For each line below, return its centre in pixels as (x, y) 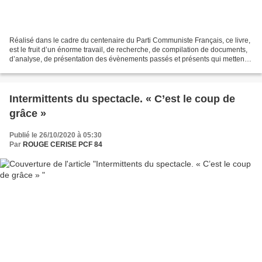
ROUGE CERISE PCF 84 (63, 144)
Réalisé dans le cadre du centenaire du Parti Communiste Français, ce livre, (130, 40)
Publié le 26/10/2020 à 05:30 (56, 135)
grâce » (28, 113)
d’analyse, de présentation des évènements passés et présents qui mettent (128, 59)
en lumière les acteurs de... (52, 68)
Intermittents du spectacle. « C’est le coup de (122, 99)
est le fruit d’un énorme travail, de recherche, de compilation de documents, (128, 49)
